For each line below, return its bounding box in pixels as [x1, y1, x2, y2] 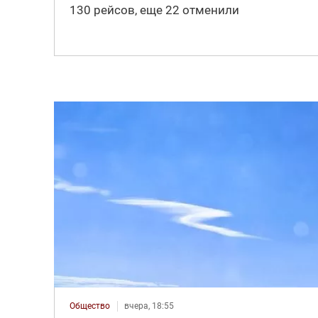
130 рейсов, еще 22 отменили [69, 2, 239, 17]
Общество [69, 300, 110, 311]
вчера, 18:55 [124, 300, 174, 311]
